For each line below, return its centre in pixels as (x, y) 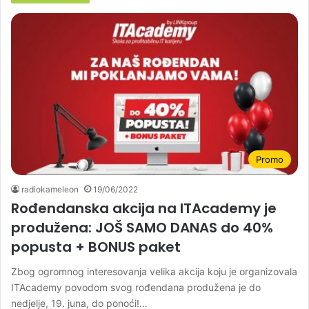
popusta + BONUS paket (96, 247)
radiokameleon (50, 189)
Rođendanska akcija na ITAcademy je (144, 208)
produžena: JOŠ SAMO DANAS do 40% (142, 227)
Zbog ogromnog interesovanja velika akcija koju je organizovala (154, 271)
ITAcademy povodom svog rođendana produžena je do (136, 287)
